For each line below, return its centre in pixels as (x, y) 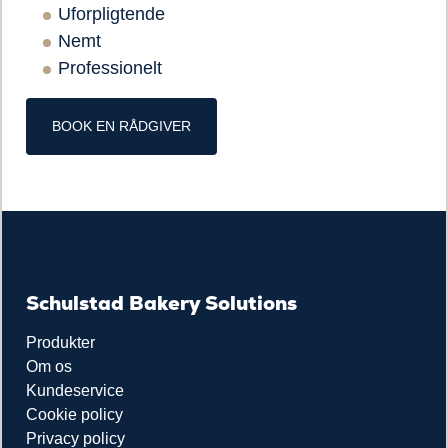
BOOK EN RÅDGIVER (121, 126)
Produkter (60, 343)
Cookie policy (74, 415)
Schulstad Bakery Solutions (161, 303)
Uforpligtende (111, 14)
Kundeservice (75, 391)
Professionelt (110, 68)
